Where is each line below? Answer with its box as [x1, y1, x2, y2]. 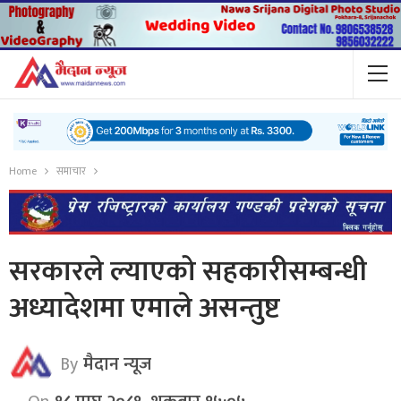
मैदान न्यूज [83, 348, 151, 380]
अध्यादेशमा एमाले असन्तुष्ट [9, 284, 280, 332]
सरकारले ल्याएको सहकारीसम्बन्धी [9, 247, 367, 295]
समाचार [56, 161, 86, 180]
